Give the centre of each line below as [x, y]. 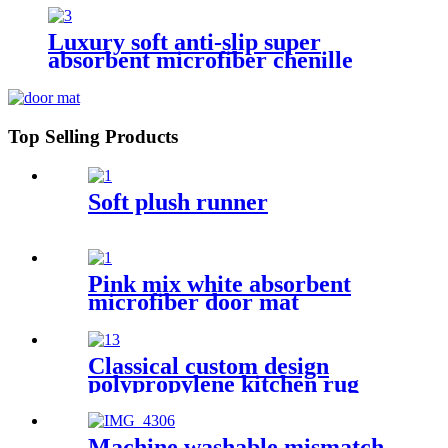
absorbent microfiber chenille [200, 60]
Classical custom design [208, 365]
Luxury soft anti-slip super [184, 42]
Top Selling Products [93, 137]
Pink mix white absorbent [219, 283]
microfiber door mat [193, 301]
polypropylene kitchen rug [223, 383]
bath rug [92, 78]
